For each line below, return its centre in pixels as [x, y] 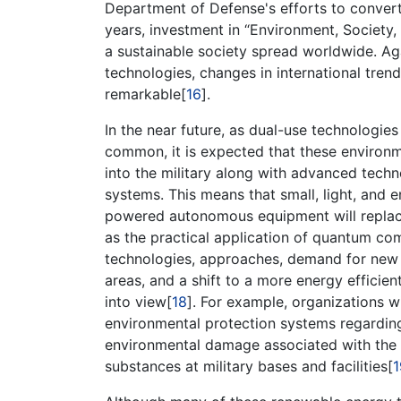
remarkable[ [145, 94]
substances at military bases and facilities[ [249, 366]
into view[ [138, 302]
